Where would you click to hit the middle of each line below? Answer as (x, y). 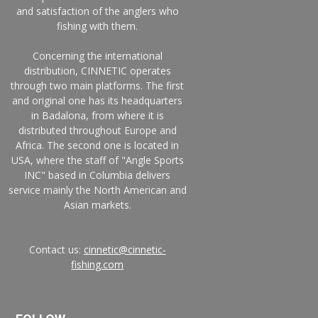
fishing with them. (98, 26)
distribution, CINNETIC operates (97, 71)
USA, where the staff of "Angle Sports (97, 160)
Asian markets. (97, 205)
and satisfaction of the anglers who (97, 11)
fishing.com (98, 265)
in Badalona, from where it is (97, 116)
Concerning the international (97, 56)
